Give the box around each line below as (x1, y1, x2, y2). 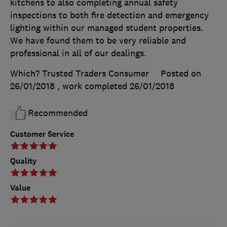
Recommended (28, 107, 88, 119)
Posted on (161, 68, 201, 80)
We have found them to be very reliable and (10, 35, 186, 47)
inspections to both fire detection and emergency (10, 10, 209, 21)
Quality (10, 156, 37, 167)
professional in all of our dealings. (10, 48, 146, 59)
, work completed (57, 81, 130, 92)
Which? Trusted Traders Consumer (10, 68, 149, 80)
